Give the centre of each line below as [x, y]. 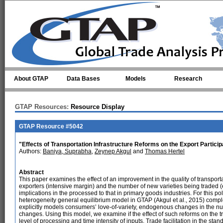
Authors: [31, 151]
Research [188, 79]
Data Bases [83, 79]
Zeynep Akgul [113, 151]
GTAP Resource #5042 [51, 126]
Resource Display [97, 107]
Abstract [31, 172]
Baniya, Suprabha [67, 151]
